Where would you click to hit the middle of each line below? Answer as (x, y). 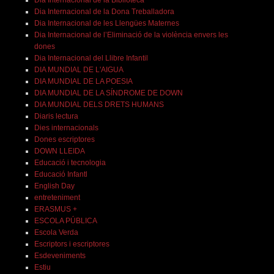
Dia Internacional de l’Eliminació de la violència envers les (131, 35)
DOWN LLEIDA (59, 151)
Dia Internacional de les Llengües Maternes (106, 24)
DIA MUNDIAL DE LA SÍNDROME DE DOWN (108, 93)
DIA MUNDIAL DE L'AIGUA (79, 70)
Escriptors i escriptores (72, 244)
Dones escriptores (64, 140)
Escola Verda (56, 233)
